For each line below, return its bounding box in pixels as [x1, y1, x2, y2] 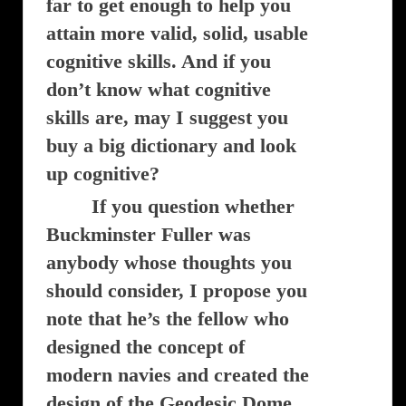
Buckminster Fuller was [46, 223, 251, 246]
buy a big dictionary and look [46, 134, 296, 157]
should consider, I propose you [46, 279, 307, 302]
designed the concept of [46, 335, 245, 358]
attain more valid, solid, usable [46, 22, 308, 44]
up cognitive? [46, 162, 159, 185]
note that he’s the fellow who [46, 307, 289, 330]
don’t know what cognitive [46, 78, 271, 101]
